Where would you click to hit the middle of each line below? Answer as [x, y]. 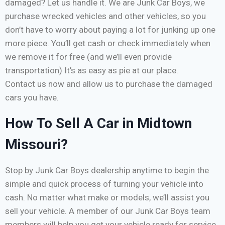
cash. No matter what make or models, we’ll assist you [107, 198]
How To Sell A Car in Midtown [98, 124]
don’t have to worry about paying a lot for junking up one [110, 30]
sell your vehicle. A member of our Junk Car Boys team [108, 211]
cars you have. [33, 98]
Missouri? [36, 145]
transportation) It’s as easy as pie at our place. [92, 71]
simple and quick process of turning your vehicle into [104, 184]
